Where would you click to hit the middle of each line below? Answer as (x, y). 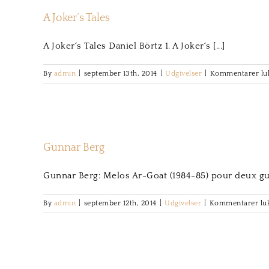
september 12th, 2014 (120, 203)
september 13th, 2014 (120, 74)
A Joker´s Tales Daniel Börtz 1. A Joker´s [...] (134, 46)
